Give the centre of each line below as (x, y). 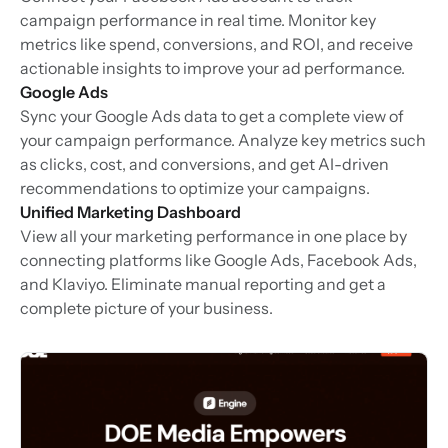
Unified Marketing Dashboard (130, 212)
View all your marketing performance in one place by (213, 236)
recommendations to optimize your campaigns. (195, 188)
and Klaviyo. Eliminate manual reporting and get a (203, 284)
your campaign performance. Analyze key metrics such (223, 140)
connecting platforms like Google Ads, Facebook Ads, (218, 260)
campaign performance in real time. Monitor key (198, 20)
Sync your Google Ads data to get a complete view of (212, 116)
